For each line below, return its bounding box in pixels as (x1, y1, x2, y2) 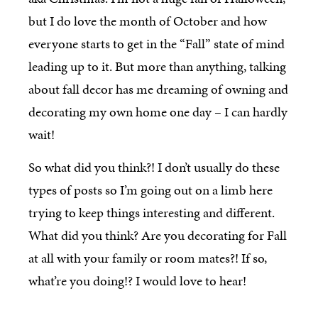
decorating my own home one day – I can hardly (28, 102, 287, 121)
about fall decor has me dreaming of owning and (28, 79, 288, 99)
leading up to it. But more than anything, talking (28, 56, 286, 76)
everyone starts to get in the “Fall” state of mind (28, 33, 285, 53)
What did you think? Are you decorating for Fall (28, 226, 287, 246)
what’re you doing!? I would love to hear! (28, 271, 246, 291)
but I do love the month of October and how (28, 11, 267, 31)
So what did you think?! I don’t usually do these (28, 158, 280, 177)
